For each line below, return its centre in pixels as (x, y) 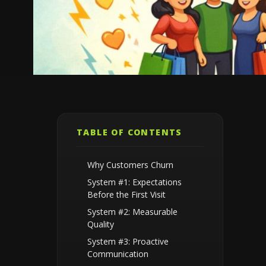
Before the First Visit (126, 194)
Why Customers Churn (130, 165)
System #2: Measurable (132, 212)
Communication (118, 254)
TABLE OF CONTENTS (129, 132)
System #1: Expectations (134, 182)
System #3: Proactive (128, 241)
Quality (101, 224)
